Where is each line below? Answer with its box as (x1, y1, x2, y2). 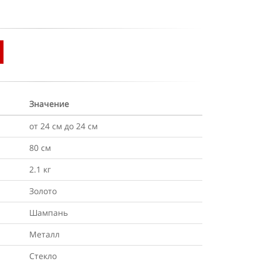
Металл (29, 229, 60, 240)
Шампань (29, 207, 68, 218)
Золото (29, 185, 57, 196)
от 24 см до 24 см (29, 120, 98, 132)
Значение (29, 98, 69, 109)
